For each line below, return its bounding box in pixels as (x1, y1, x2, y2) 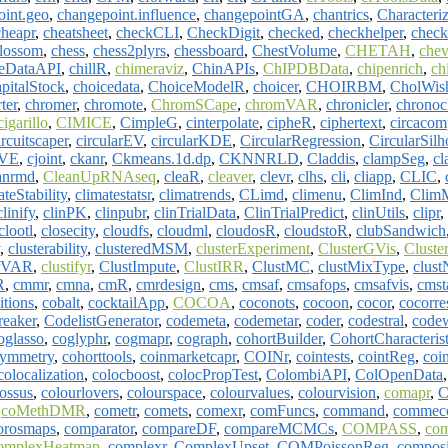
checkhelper (328, 23, 403, 41)
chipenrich (357, 59, 423, 77)
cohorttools (62, 347, 132, 365)
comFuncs (250, 401, 315, 419)
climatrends (159, 185, 231, 203)
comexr (196, 401, 242, 419)
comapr (384, 383, 430, 401)
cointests (296, 347, 350, 365)
